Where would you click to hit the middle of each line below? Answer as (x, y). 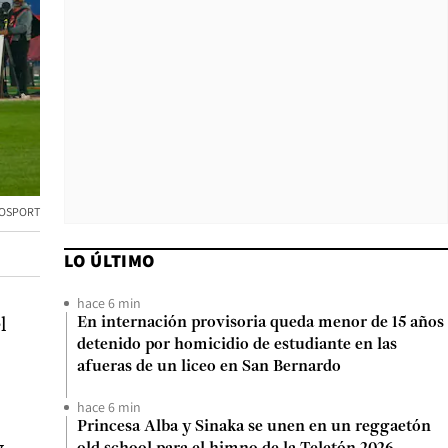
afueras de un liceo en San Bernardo (209, 367)
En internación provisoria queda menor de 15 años (260, 323)
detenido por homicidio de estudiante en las (237, 345)
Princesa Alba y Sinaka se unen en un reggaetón (254, 427)
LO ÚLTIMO (109, 260)
